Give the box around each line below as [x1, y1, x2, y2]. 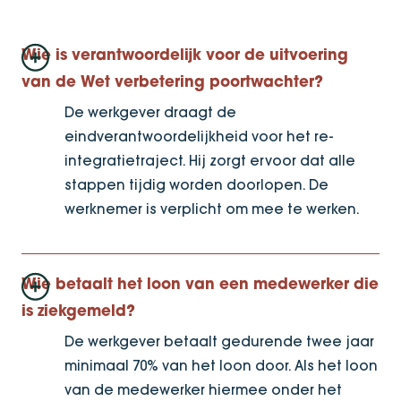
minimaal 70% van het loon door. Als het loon [64, 356, 378, 374]
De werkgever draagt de [64, 103, 236, 121]
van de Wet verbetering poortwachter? [21, 74, 323, 90]
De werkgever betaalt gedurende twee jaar [64, 332, 374, 350]
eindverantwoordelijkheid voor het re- [64, 127, 333, 145]
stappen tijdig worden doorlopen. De [64, 175, 328, 193]
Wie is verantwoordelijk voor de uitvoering [21, 47, 348, 64]
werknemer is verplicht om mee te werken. [64, 200, 360, 218]
